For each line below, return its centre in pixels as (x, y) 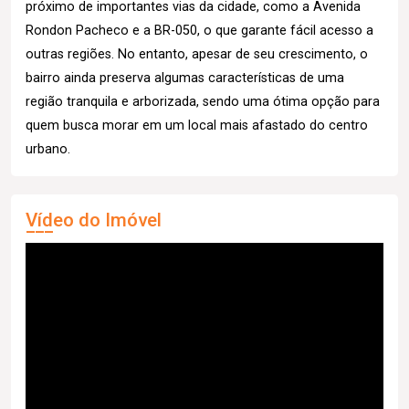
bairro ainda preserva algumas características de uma (185, 78)
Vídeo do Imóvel (94, 220)
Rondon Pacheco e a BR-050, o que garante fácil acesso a (199, 30)
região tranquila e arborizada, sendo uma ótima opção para (203, 101)
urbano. (48, 149)
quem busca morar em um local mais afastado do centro (197, 125)
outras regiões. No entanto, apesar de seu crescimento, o (197, 54)
